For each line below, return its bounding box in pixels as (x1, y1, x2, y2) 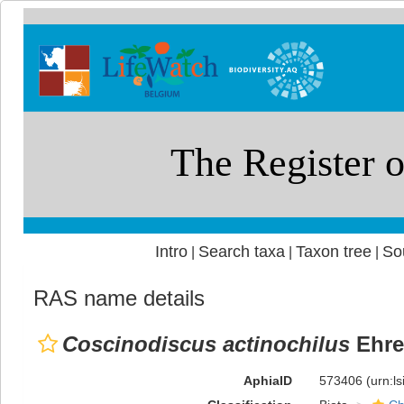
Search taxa (197, 243, 285, 261)
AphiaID (243, 373, 292, 388)
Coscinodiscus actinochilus (62, 332, 350, 356)
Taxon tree (295, 243, 372, 261)
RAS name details (33, 286, 205, 310)
